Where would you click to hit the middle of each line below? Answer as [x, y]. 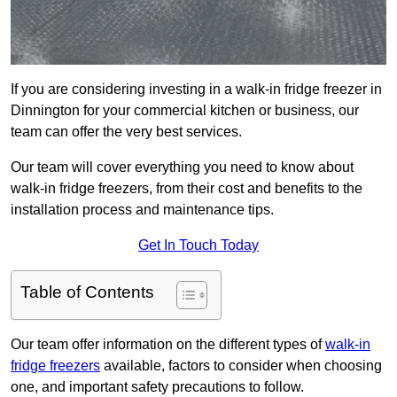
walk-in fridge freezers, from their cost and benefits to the [187, 189]
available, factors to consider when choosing [241, 366]
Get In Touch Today [198, 245]
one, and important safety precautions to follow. [157, 387]
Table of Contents [87, 292]
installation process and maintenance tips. [142, 210]
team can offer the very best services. [126, 132]
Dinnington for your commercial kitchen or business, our [185, 111]
